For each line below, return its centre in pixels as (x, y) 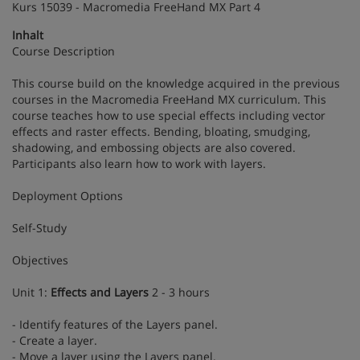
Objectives (40, 260)
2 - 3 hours (179, 292)
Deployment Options (67, 196)
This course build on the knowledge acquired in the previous (176, 83)
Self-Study (39, 228)
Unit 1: (31, 292)
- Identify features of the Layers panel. (115, 324)
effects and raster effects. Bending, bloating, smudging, (161, 131)
